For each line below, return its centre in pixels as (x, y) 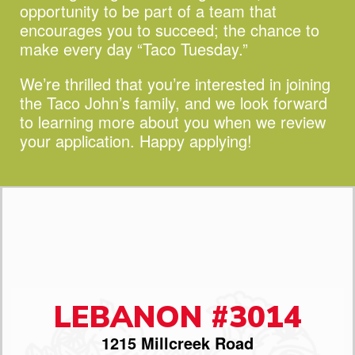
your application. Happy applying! (136, 140)
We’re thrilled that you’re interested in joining (175, 83)
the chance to (271, 29)
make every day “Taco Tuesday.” (134, 48)
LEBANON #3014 (177, 318)
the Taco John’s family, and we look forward (174, 102)
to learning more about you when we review (173, 121)
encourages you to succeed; (122, 29)
